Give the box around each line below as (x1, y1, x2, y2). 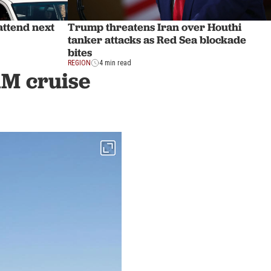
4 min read (99, 59, 131, 68)
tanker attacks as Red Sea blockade (68, 33, 246, 47)
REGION (68, 59, 91, 68)
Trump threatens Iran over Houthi (68, 20, 241, 34)
